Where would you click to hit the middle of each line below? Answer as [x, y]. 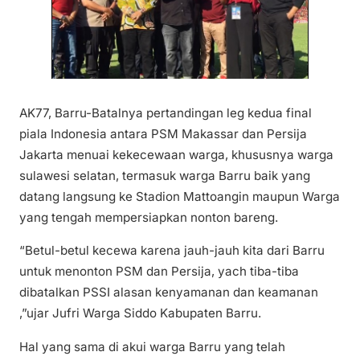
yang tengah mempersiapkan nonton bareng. [149, 218]
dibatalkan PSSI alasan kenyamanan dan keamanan [169, 292]
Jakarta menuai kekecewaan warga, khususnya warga [176, 155]
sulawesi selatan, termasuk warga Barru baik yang [165, 176]
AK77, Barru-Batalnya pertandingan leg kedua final [166, 113]
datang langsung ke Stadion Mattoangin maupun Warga [180, 197]
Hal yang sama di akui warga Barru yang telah [152, 346]
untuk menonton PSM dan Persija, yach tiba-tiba [159, 272]
